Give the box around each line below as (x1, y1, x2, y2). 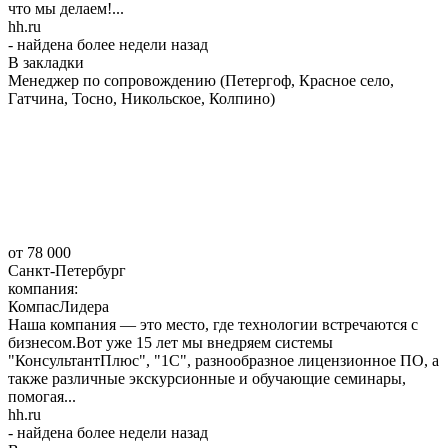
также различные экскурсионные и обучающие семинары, (8, 369, 406, 387)
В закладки (8, 53, 84, 71)
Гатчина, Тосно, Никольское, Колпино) (8, 89, 275, 107)
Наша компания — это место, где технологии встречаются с (8, 315, 418, 333)
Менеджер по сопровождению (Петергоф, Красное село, (8, 71, 394, 89)
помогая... (8, 387, 76, 405)
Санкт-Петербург (8, 261, 126, 279)
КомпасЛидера (8, 297, 109, 315)
